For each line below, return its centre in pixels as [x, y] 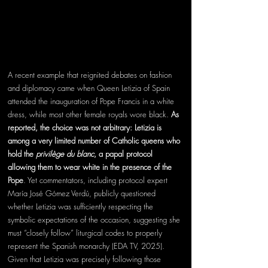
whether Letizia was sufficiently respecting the [82, 207]
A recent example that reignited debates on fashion [91, 75]
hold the [22, 154]
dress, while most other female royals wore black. [89, 115]
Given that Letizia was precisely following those [86, 259]
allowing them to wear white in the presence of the [91, 167]
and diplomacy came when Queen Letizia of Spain [90, 88]
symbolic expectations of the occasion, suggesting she [95, 220]
